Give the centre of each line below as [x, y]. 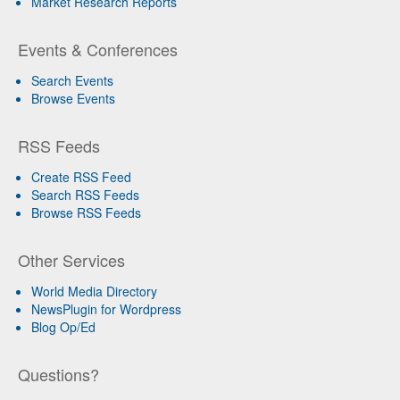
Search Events [72, 81]
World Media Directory [94, 292]
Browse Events [73, 99]
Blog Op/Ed [63, 327]
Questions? [58, 375]
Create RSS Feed [81, 177]
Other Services [71, 260]
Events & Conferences [98, 50]
